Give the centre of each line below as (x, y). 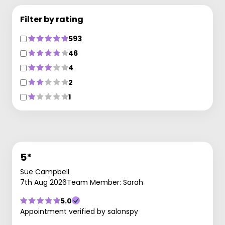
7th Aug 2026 (43, 182)
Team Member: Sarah (105, 182)
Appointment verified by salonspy (79, 211)
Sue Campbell (45, 172)
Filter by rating (52, 19)
